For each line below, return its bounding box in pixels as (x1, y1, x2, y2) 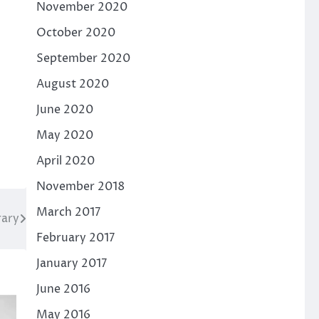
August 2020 (36, 75, 109, 92)
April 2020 (36, 152, 95, 169)
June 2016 (36, 281, 90, 297)
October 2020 (36, 24, 115, 41)
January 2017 (36, 255, 107, 271)
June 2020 (36, 101, 93, 117)
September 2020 (36, 50, 130, 66)
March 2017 (36, 204, 100, 220)
